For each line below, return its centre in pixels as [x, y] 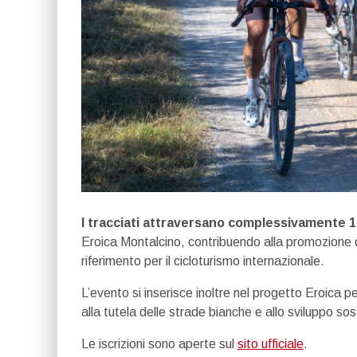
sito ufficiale [271, 344]
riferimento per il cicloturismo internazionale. [203, 261]
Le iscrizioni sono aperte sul [159, 344]
